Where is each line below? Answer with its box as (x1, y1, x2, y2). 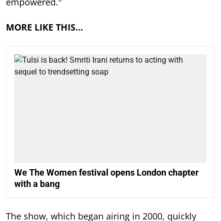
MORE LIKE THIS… (6, 21, 83, 34)
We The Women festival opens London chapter (14, 167, 199, 178)
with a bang (14, 178, 60, 189)
